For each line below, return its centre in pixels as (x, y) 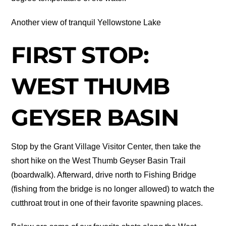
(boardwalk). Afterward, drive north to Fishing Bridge (104, 175)
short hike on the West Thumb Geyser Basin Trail (99, 161)
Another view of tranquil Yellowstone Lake (86, 22)
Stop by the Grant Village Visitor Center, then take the (106, 147)
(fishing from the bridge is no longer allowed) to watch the (113, 189)
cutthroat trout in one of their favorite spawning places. (107, 203)
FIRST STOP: (80, 55)
